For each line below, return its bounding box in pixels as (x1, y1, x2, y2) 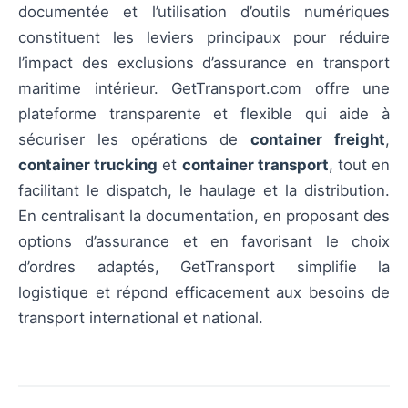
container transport (181, 156, 329, 175)
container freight (250, 130, 386, 149)
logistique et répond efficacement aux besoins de (18, 283, 390, 302)
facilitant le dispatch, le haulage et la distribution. (18, 181, 390, 200)
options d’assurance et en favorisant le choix (18, 232, 390, 251)
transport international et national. (18, 309, 263, 328)
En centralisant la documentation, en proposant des (18, 207, 390, 226)
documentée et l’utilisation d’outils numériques (18, 3, 390, 22)
